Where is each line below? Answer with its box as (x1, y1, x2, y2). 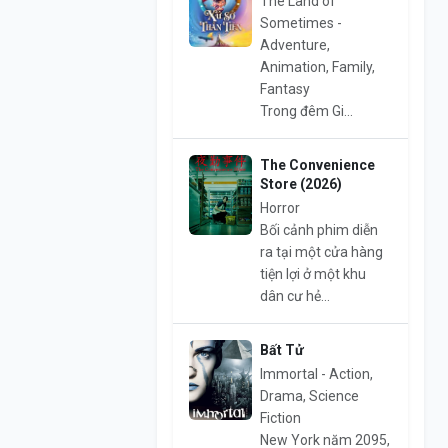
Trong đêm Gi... (259, 103, 353, 120)
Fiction (259, 410, 301, 427)
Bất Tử (259, 342, 304, 359)
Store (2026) (259, 176, 342, 193)
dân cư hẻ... (259, 288, 330, 305)
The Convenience (259, 157, 375, 174)
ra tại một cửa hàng (259, 244, 383, 261)
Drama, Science (259, 388, 359, 405)
